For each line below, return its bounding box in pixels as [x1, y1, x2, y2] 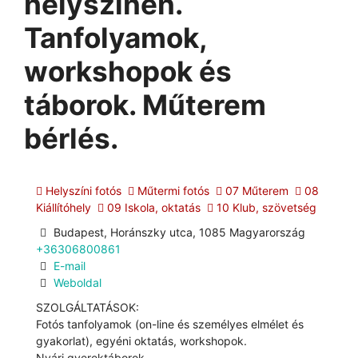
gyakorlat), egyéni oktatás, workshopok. [36, 333, 247, 348]
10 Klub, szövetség [213, 201, 316, 214]
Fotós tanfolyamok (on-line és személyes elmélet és [36, 316, 304, 331]
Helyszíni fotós [42, 184, 121, 197]
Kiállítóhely [36, 201, 91, 214]
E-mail [53, 258, 86, 272]
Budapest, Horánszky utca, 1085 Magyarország [50, 225, 305, 239]
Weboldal [53, 275, 101, 289]
